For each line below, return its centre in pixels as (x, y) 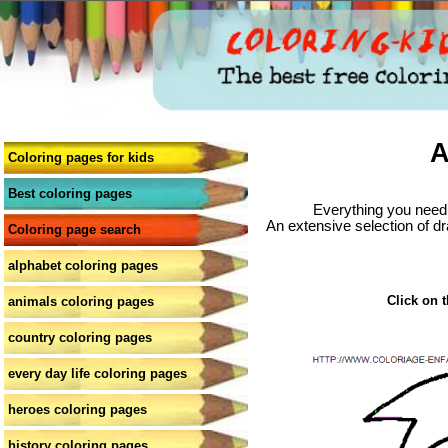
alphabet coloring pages (83, 265)
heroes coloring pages (77, 409)
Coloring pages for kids (81, 157)
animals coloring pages (81, 301)
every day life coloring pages (97, 373)
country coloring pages (80, 337)
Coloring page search (74, 229)
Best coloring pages (70, 193)
